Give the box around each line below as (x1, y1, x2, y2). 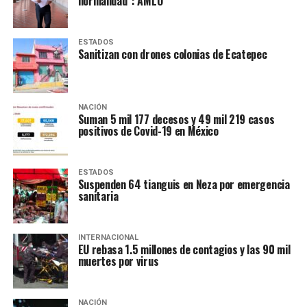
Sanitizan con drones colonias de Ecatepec (77, 46, 267, 62)
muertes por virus (77, 253, 159, 269)
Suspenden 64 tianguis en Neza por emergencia (77, 176, 290, 193)
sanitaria (77, 188, 119, 204)
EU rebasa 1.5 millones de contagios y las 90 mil (77, 241, 291, 258)
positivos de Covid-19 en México (77, 123, 219, 139)
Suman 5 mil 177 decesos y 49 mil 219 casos (77, 111, 275, 127)
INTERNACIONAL (77, 233, 138, 242)
